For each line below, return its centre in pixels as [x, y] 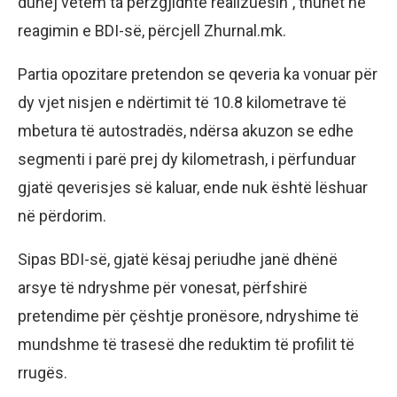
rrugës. [43, 373]
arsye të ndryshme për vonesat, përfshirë [163, 288]
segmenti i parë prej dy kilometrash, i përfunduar [187, 160]
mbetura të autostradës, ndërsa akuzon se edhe [186, 131]
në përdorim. [62, 216]
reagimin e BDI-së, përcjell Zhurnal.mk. [152, 31]
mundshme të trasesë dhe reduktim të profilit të [186, 345]
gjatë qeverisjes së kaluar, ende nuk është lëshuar [193, 188]
